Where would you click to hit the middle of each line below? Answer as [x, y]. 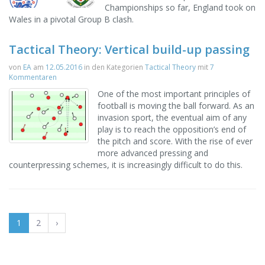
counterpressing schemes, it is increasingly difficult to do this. [126, 165]
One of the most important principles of [174, 94]
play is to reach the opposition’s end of [172, 129]
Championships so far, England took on [180, 7]
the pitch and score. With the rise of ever [175, 141]
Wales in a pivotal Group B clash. [71, 19]
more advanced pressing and [153, 153]
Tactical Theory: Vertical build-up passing [129, 49]
